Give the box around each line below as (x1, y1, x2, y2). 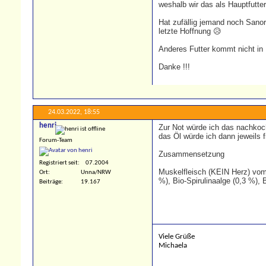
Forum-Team (39, 137, 72, 144)
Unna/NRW (81, 169, 111, 176)
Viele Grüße (159, 233, 195, 241)
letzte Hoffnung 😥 (159, 27, 221, 36)
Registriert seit (39, 159, 78, 166)
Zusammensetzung (159, 150, 224, 159)
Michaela (159, 242, 187, 250)
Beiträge (39, 178, 61, 185)
